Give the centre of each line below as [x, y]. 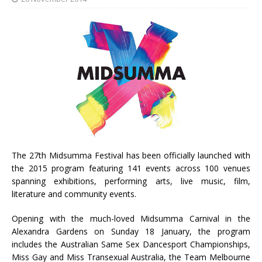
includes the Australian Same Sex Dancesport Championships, [131, 244]
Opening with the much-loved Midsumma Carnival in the [131, 218]
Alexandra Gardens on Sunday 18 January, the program [131, 231]
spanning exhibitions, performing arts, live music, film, [131, 181]
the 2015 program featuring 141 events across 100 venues [131, 168]
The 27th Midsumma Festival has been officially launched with [131, 155]
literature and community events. [74, 194]
